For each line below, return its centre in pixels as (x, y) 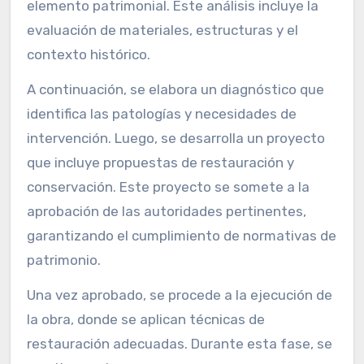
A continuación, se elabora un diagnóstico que (175, 89)
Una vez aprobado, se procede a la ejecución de (179, 295)
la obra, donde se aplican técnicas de (145, 319)
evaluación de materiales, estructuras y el (162, 30)
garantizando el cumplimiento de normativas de (181, 236)
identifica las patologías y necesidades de (161, 114)
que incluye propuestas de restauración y (160, 162)
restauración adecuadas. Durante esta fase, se (179, 343)
